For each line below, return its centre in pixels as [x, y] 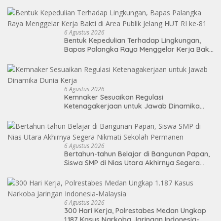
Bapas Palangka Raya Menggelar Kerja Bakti [139, 50]
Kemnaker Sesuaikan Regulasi [114, 97]
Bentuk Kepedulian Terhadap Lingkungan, [132, 41]
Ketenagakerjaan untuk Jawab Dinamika [132, 106]
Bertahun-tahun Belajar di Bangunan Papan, [137, 154]
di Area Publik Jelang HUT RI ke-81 [120, 58]
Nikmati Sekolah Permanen [109, 172]
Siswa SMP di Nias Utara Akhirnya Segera [132, 163]
